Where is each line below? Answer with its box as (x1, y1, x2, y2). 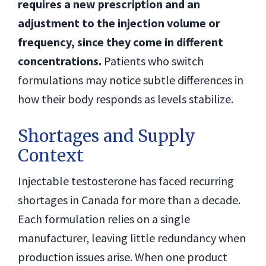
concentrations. (18, 53, 102, 68)
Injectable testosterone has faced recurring (18, 173, 234, 188)
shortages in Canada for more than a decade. (18, 192, 240, 207)
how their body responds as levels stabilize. (18, 91, 233, 106)
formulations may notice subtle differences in (18, 72, 243, 87)
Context (18, 145, 84, 166)
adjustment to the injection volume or (18, 15, 220, 30)
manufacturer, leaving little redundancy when (18, 230, 246, 245)
